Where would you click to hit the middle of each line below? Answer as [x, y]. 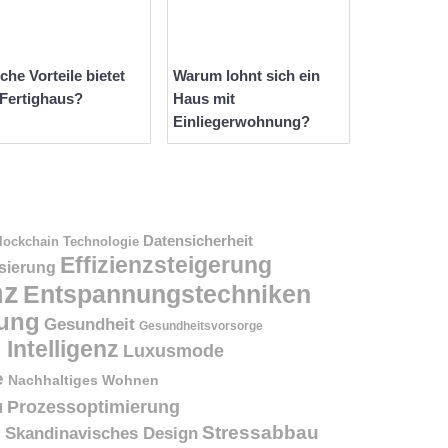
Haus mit [204, 99]
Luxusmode [173, 350]
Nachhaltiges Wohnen [83, 379]
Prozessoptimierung [93, 406]
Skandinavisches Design [101, 433]
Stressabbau [260, 431]
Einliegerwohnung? [241, 122]
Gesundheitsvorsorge [201, 325]
